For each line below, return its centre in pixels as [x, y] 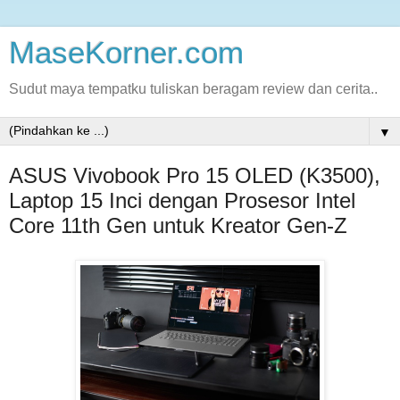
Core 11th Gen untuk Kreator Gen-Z [178, 225]
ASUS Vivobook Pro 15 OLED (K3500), [195, 175]
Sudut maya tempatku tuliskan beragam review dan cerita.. [193, 89]
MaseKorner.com [126, 53]
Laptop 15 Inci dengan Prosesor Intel [182, 200]
